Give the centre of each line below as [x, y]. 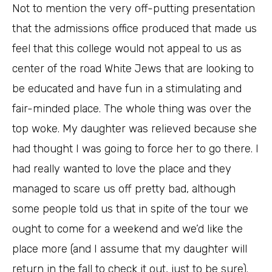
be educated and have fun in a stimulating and [127, 89]
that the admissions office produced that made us [134, 29]
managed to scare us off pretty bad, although [124, 189]
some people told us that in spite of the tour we [130, 209]
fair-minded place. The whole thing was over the [132, 109]
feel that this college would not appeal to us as [127, 49]
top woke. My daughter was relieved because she [134, 129]
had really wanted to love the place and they [122, 169]
